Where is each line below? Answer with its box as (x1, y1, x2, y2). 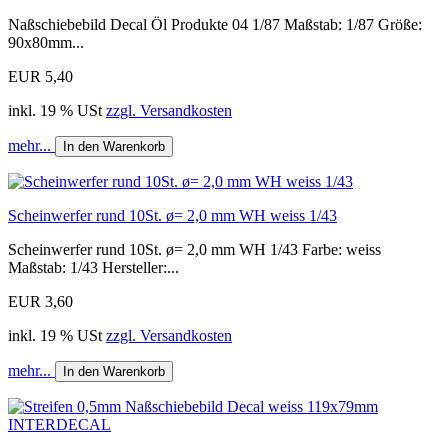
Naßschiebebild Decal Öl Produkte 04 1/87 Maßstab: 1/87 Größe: (8, 16, 422, 34)
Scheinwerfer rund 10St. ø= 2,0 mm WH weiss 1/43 (8, 207, 337, 225)
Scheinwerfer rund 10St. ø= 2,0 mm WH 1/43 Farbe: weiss (8, 241, 381, 259)
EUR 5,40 (8, 68, 73, 86)
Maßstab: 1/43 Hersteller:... (8, 259, 179, 277)
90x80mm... (8, 34, 84, 52)
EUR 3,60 (8, 293, 73, 311)
